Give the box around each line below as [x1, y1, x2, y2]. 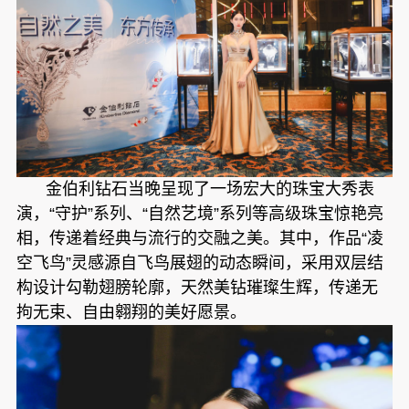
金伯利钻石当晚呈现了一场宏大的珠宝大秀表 [45, 180, 374, 199]
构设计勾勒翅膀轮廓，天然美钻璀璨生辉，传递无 [16, 278, 378, 298]
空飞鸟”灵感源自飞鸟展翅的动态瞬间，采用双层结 [16, 254, 383, 273]
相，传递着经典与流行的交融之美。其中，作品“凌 [16, 229, 383, 248]
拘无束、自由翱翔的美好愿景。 [16, 303, 246, 322]
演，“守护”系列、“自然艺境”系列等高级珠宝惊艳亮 [16, 204, 383, 224]
